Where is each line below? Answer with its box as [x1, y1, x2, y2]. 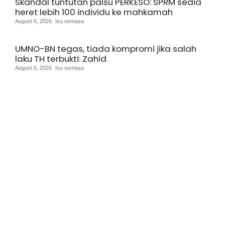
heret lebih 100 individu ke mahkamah [15, 6, 173, 18]
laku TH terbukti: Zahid [15, 52, 106, 65]
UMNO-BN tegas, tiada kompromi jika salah [15, 42, 196, 55]
